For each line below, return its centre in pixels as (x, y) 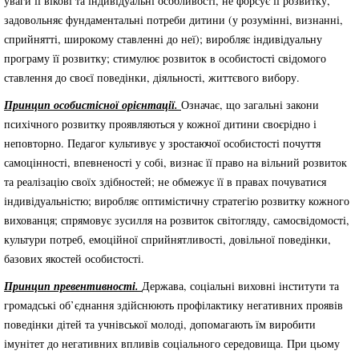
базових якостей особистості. (74, 258)
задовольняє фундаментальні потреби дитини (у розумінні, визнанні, (173, 20)
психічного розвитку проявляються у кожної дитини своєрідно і (160, 124)
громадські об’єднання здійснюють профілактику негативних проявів (173, 305)
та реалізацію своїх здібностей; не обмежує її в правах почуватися (165, 182)
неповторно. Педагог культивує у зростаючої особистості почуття (162, 143)
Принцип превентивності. (73, 286)
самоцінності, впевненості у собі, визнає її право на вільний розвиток (175, 162)
